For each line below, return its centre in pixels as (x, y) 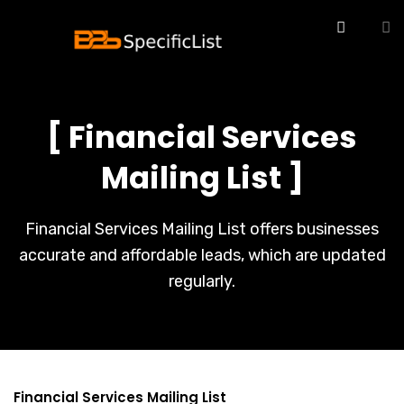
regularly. (202, 281)
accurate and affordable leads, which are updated (202, 255)
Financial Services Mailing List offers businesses (202, 229)
